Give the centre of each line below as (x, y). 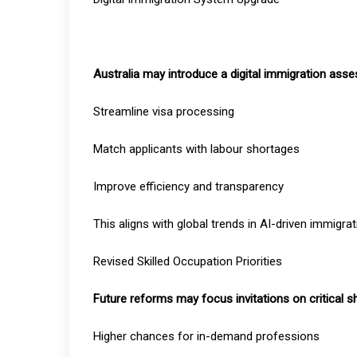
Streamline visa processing (164, 112)
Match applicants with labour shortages (196, 149)
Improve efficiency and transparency (188, 186)
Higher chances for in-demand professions (206, 336)
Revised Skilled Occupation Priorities (188, 261)
